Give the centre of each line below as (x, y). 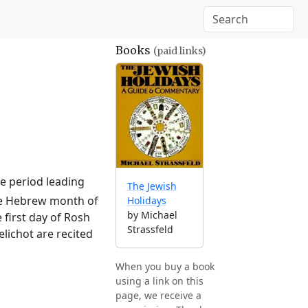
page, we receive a (158, 296)
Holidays (147, 201)
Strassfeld (150, 230)
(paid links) (180, 51)
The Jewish (152, 186)
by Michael (152, 215)
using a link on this (159, 281)
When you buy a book (165, 267)
